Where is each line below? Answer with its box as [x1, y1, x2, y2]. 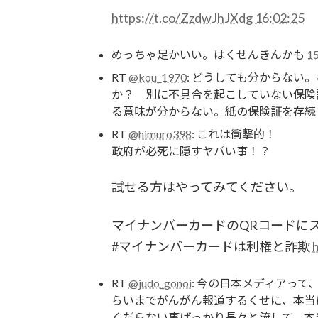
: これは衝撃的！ [192, 126, 276, 141]
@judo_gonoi [128, 275, 192, 290]
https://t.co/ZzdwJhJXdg [111, 9, 253, 26]
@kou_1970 [128, 70, 187, 84]
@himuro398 [128, 126, 192, 141]
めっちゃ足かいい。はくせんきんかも [111, 47, 307, 61]
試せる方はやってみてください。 [111, 178, 302, 194]
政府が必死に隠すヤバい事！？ [111, 143, 270, 158]
